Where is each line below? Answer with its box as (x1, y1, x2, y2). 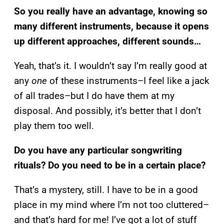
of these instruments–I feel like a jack (47, 74, 209, 86)
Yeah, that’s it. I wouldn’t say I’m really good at (14, 59, 207, 71)
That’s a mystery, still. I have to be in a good (14, 183, 198, 195)
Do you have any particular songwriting (14, 144, 182, 156)
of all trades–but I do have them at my (14, 89, 174, 101)
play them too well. (14, 119, 94, 131)
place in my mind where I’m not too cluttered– (14, 198, 209, 210)
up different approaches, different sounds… (14, 35, 201, 47)
